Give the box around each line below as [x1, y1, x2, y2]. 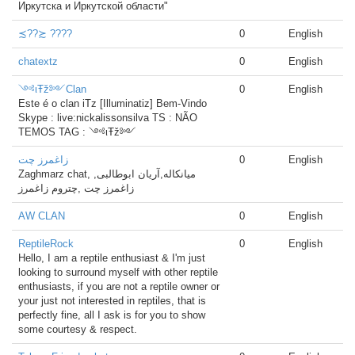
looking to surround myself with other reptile [18, 266, 218, 278]
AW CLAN [18, 210, 65, 222]
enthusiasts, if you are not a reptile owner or [18, 281, 219, 292]
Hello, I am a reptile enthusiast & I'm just [18, 252, 205, 264]
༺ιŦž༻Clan [18, 83, 86, 95]
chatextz [18, 55, 58, 67]
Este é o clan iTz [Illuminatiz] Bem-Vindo [18, 97, 207, 109]
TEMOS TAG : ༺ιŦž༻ [18, 126, 136, 138]
